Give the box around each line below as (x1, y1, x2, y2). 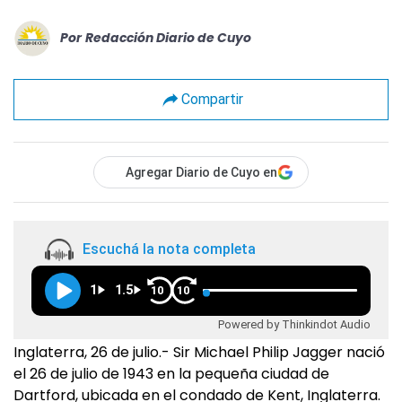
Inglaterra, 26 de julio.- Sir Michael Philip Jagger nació (13, 341, 385, 363)
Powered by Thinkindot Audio (218, 317, 371, 331)
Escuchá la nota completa (83, 240, 256, 258)
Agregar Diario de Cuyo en (126, 164, 277, 179)
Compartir (180, 91, 243, 109)
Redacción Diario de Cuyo (85, 29, 251, 48)
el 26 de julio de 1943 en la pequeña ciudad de (13, 363, 329, 384)
